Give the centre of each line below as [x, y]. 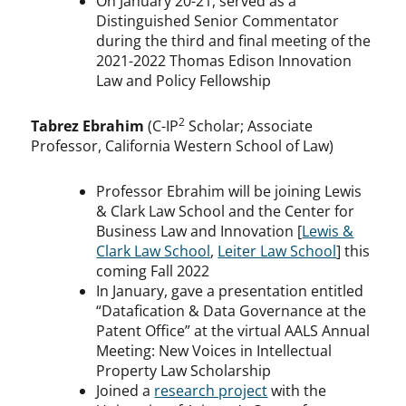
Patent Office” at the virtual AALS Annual [233, 331]
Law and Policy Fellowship [184, 81]
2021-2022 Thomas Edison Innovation [224, 61]
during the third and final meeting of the [234, 41]
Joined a [126, 391]
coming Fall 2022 [153, 271]
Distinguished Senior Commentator [218, 21]
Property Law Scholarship [184, 371]
